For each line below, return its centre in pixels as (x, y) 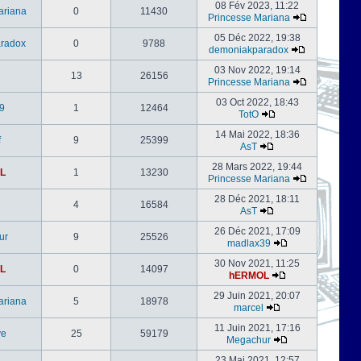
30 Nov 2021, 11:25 (257, 263)
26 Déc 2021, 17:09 (257, 231)
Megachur (249, 340)
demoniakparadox (249, 50)
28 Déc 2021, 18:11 (257, 199)
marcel (249, 308)
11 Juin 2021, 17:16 (257, 328)
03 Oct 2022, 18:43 (257, 102)
